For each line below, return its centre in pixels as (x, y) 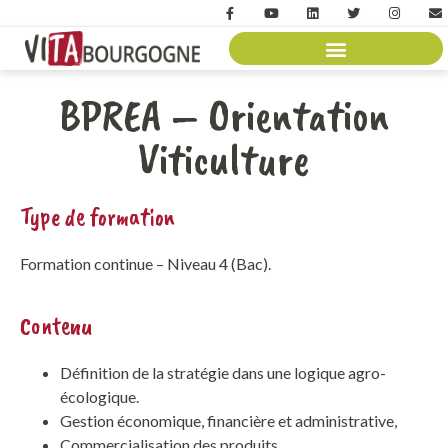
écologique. (99, 396)
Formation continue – (93, 264)
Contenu (56, 325)
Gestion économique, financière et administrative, (228, 420)
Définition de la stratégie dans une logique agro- (223, 372)
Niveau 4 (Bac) (217, 264)
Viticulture (224, 160)
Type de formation (97, 217)
